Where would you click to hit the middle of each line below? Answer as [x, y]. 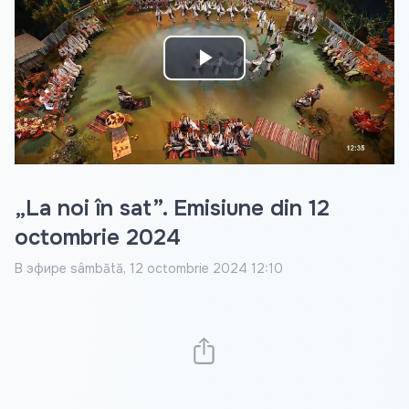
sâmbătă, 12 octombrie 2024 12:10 [177, 269]
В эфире [41, 269]
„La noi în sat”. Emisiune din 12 [172, 209]
